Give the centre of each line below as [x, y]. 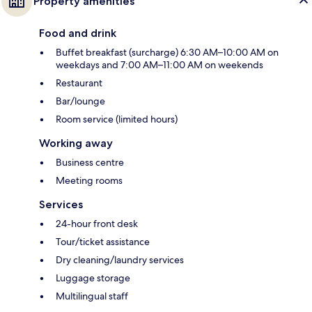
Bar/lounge [80, 101]
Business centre [90, 162]
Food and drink [78, 33]
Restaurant [79, 83]
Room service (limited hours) [117, 119]
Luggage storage [93, 278]
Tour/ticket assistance [103, 241]
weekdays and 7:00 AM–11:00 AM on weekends [159, 64]
